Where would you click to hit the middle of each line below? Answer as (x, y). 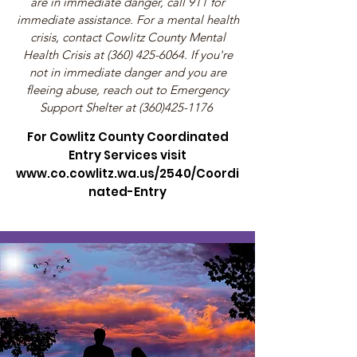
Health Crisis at (65, 55)
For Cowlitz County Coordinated (127, 137)
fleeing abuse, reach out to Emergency (127, 90)
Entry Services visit (127, 155)
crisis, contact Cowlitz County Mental (127, 37)
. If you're (208, 55)
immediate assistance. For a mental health (127, 20)
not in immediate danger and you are (127, 72)
